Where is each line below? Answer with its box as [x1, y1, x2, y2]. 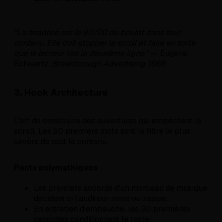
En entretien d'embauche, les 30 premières [34, 204, 190, 215]
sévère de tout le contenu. [14, 136, 108, 147]
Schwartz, [14, 58, 52, 69]
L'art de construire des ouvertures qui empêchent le [14, 115, 202, 126]
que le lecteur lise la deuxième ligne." [14, 48, 149, 58]
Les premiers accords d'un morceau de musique [34, 183, 207, 194]
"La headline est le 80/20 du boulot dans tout [14, 27, 180, 38]
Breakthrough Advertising [52, 58, 145, 69]
